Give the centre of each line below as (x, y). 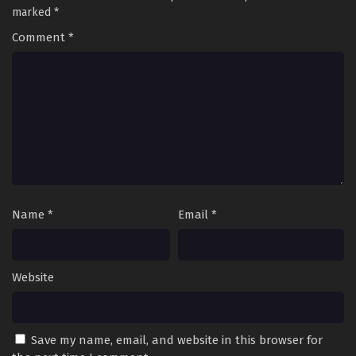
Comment (40, 37)
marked (33, 12)
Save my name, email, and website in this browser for (177, 340)
